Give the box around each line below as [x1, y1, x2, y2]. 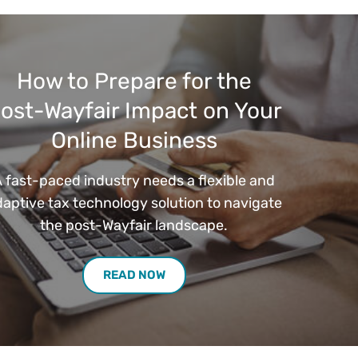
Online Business [50, 127, 217, 154]
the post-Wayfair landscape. [40, 217, 229, 235]
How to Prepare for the [16, 68, 252, 95]
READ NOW [102, 268, 165, 283]
